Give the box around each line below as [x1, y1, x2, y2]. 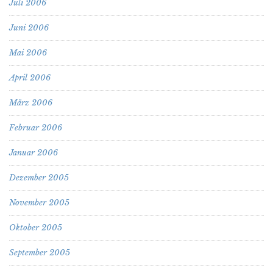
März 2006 [9, 97, 52, 108]
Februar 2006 [9, 122, 62, 133]
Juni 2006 [9, 22, 49, 33]
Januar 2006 [9, 147, 58, 158]
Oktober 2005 [9, 222, 62, 233]
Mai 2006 [9, 47, 47, 58]
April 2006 [9, 72, 51, 83]
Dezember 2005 [9, 172, 69, 183]
